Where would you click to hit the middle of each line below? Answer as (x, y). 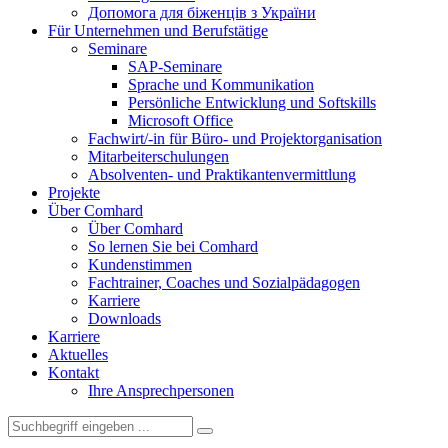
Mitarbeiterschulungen (158, 156)
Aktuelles (78, 354)
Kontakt (73, 372)
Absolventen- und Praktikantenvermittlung (222, 174)
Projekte (74, 192)
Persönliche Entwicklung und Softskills (252, 102)
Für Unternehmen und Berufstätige (158, 30)
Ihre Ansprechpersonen (161, 390)
